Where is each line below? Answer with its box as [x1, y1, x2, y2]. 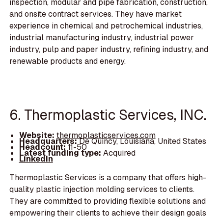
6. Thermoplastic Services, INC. [9, 106, 207, 124]
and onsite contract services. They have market [9, 8, 182, 19]
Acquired [101, 148, 136, 159]
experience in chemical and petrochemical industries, [9, 20, 203, 31]
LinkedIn [19, 154, 53, 165]
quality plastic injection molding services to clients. [9, 184, 195, 195]
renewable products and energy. [9, 55, 126, 66]
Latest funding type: [19, 148, 101, 159]
